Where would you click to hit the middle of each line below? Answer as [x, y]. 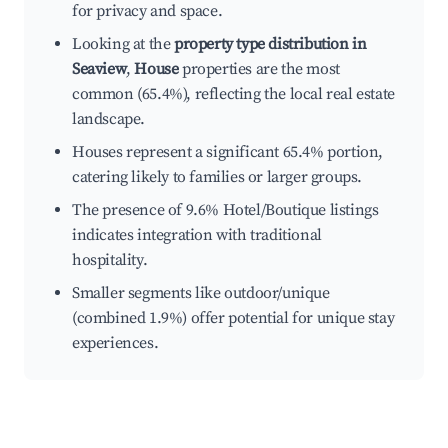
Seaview [99, 69]
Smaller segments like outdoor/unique [201, 293]
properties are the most [259, 69]
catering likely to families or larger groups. [217, 177]
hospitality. [110, 260]
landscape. [108, 119]
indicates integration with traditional [197, 235]
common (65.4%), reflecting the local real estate [233, 94]
